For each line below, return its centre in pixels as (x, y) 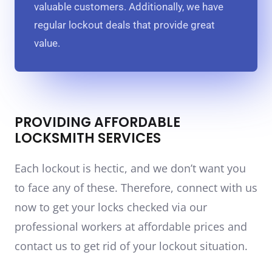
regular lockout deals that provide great (124, 25)
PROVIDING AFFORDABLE (97, 122)
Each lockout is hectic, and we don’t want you (130, 168)
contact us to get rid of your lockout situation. (131, 246)
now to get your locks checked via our (111, 207)
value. (47, 43)
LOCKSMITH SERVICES (88, 138)
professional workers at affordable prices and (131, 226)
